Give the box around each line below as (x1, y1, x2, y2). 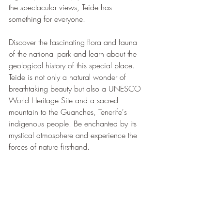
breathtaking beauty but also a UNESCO (9, 83, 143, 94)
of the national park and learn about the (9, 48, 139, 60)
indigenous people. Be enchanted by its (9, 118, 139, 129)
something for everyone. (9, 14, 85, 25)
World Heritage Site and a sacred (9, 95, 121, 106)
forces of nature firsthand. (9, 141, 90, 153)
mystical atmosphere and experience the (9, 130, 139, 141)
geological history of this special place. (9, 60, 137, 71)
